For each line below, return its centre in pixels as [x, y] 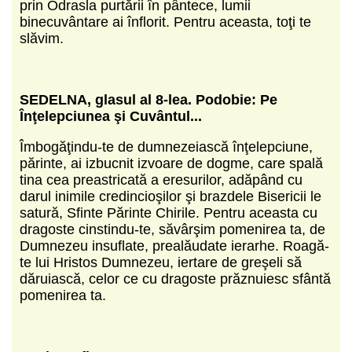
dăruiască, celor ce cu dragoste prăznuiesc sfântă [175, 279]
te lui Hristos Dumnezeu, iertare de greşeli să [161, 262]
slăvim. [42, 38]
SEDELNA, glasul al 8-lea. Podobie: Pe [148, 99]
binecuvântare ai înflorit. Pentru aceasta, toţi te [165, 22]
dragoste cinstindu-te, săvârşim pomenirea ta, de [172, 229]
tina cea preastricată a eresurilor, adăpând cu [161, 180]
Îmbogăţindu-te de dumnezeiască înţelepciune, [166, 147]
